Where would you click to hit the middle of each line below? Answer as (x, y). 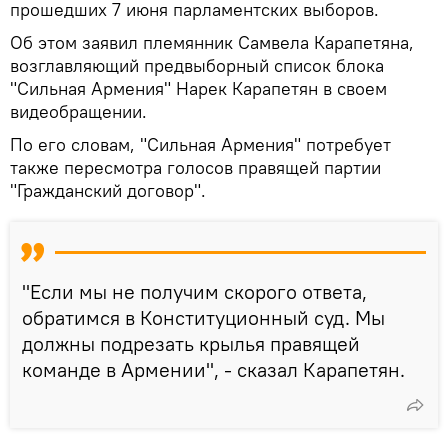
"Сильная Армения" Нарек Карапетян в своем (198, 88)
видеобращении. (78, 111)
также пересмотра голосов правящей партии (195, 167)
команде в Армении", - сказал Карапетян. (213, 369)
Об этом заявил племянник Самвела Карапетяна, (212, 42)
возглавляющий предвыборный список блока (197, 65)
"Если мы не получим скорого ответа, (194, 291)
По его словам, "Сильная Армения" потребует (200, 144)
